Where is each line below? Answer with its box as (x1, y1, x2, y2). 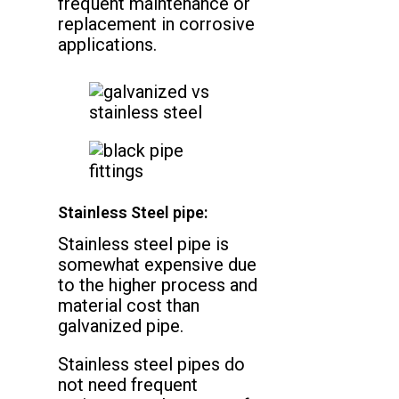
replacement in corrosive (58, 13, 255, 36)
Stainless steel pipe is (58, 233, 229, 256)
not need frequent (58, 374, 198, 396)
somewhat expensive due (58, 254, 256, 276)
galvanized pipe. (58, 315, 183, 338)
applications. (58, 34, 161, 56)
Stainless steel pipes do (58, 354, 245, 376)
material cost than (58, 295, 199, 317)
